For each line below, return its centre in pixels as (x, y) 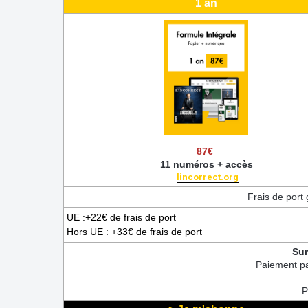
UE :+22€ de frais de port (123, 217)
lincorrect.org (208, 177)
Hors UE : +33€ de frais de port (134, 231)
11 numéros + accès (206, 164)
